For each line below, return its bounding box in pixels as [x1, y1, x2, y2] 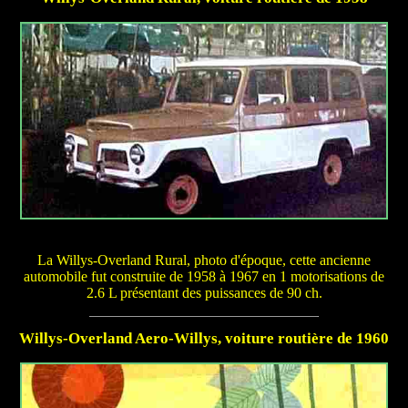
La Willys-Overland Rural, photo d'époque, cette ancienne [37, 251, 371, 268]
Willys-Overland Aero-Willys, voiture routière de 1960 [19, 330, 389, 348]
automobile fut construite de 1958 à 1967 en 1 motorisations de [24, 268, 384, 284]
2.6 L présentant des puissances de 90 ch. [86, 284, 322, 301]
